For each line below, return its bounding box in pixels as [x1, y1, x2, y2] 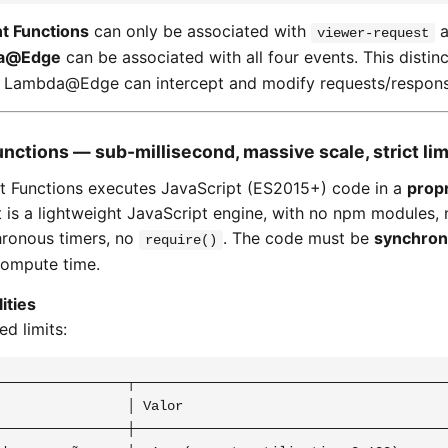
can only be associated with [89, 21, 311, 41]
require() [145, 232, 217, 248]
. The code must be [223, 228, 374, 248]
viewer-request [317, 25, 429, 41]
